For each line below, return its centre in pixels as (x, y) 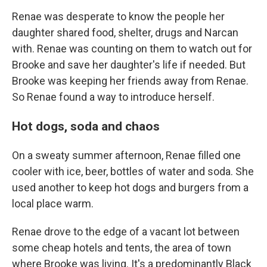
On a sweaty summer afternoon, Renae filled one (126, 156)
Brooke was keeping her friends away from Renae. (130, 81)
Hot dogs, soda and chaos (86, 126)
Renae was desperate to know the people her (118, 17)
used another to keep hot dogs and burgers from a (130, 188)
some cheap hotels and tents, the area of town (122, 248)
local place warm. (53, 204)
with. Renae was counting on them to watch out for (132, 49)
